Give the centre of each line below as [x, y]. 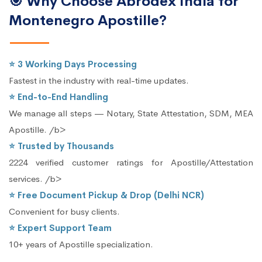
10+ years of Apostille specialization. [81, 244]
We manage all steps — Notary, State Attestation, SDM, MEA [131, 113]
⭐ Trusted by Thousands [61, 146]
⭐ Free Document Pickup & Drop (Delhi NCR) [106, 195]
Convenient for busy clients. [64, 211]
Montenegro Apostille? [88, 20]
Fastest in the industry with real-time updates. [99, 80]
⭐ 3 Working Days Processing [73, 64]
